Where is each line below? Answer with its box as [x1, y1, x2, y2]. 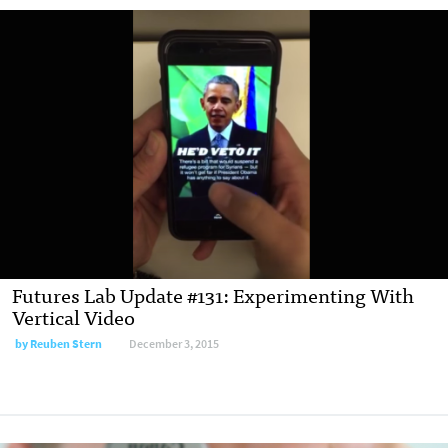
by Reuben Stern [15, 336, 102, 353]
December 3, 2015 [129, 336, 219, 353]
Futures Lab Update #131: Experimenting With [12, 278, 414, 312]
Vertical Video [12, 300, 135, 334]
